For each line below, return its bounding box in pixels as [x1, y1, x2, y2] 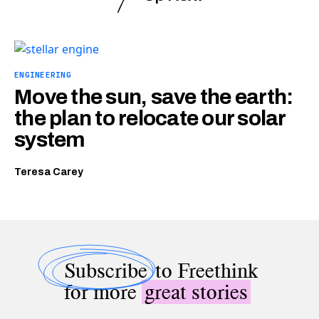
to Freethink [150, 258, 258, 283]
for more [63, 280, 142, 304]
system [14, 128, 85, 151]
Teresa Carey [14, 167, 83, 177]
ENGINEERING [14, 70, 72, 80]
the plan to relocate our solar [14, 107, 286, 130]
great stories [144, 280, 248, 304]
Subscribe [64, 258, 147, 283]
